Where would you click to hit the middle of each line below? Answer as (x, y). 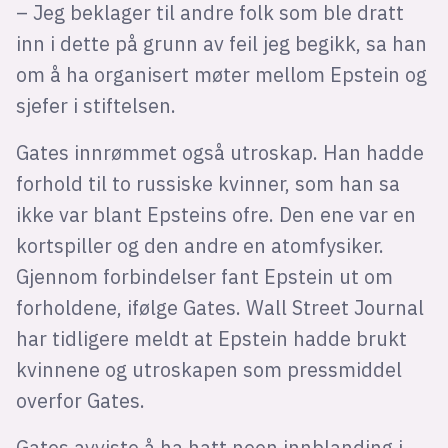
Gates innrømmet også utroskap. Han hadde (219, 152)
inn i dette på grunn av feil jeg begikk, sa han (221, 43)
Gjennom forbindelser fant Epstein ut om (204, 276)
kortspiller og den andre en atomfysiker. (199, 245)
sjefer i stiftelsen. (95, 105)
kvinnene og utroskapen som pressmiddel (208, 369)
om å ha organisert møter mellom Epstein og (221, 74)
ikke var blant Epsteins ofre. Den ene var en (215, 214)
